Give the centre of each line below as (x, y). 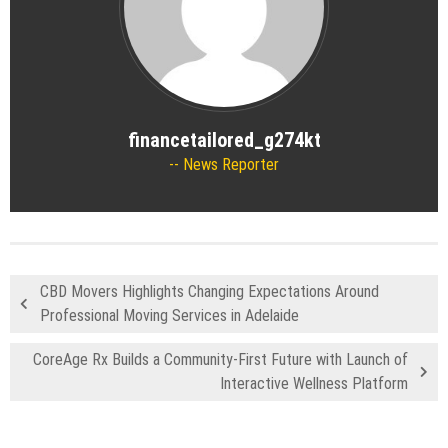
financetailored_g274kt (224, 140)
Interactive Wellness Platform (314, 384)
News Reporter (229, 165)
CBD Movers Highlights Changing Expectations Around (209, 292)
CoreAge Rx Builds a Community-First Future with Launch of (220, 360)
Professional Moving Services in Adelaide (169, 316)
